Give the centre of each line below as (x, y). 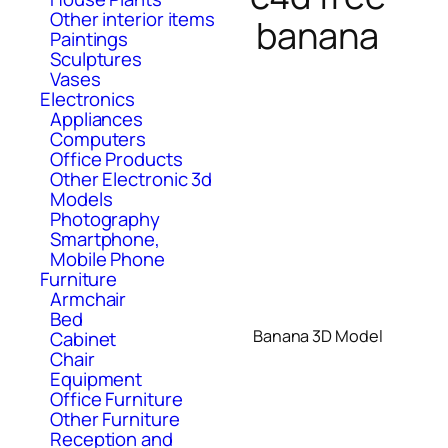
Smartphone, (105, 238)
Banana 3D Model (317, 335)
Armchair (88, 298)
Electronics (87, 98)
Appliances (96, 118)
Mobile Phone (107, 258)
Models (81, 198)
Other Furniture (115, 418)
